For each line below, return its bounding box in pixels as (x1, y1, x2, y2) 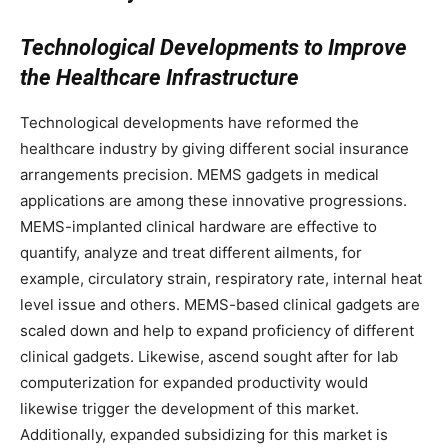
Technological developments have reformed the (20, 113, 359, 132)
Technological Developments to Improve (20, 35, 407, 60)
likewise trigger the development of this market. (20, 399, 359, 418)
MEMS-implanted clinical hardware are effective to (20, 217, 377, 236)
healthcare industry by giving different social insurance (20, 139, 409, 158)
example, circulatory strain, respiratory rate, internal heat (20, 269, 422, 288)
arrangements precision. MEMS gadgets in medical (20, 165, 379, 184)
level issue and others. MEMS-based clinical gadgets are (20, 295, 420, 314)
